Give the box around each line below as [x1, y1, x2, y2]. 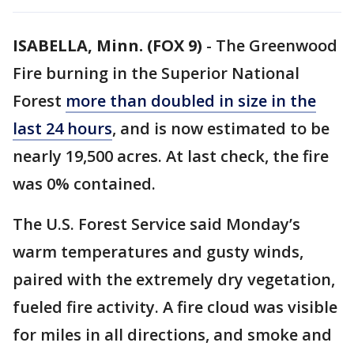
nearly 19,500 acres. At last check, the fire [13, 145, 329, 167]
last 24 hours [13, 118, 112, 139]
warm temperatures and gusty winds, [13, 241, 303, 262]
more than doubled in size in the [66, 90, 316, 111]
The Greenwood [216, 35, 337, 56]
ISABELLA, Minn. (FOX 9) [13, 35, 202, 56]
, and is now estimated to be [112, 118, 330, 139]
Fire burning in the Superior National [13, 62, 299, 84]
